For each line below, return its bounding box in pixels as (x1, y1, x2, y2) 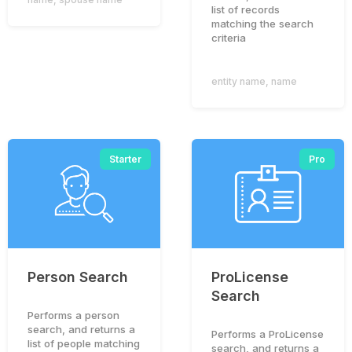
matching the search (211, 16, 313, 30)
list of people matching (27, 336, 140, 350)
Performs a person (27, 308, 119, 321)
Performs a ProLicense (211, 327, 324, 340)
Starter (109, 153, 141, 166)
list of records (211, 2, 280, 16)
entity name (211, 75, 266, 88)
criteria (211, 31, 246, 44)
